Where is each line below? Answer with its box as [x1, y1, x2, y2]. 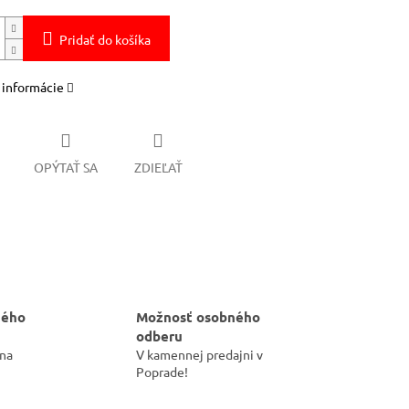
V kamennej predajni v [136, 345, 263, 362]
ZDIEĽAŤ [133, 158, 183, 175]
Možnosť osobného [136, 307, 260, 326]
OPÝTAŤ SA [33, 158, 98, 175]
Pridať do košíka [58, 31, 151, 48]
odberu [136, 326, 183, 345]
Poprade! [136, 362, 188, 380]
